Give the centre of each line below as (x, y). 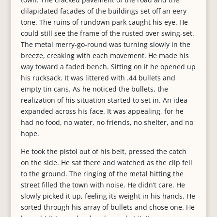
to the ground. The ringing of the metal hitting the (102, 174)
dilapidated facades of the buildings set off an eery (103, 11)
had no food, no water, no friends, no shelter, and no (107, 122)
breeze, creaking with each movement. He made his (106, 55)
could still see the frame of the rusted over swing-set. (107, 33)
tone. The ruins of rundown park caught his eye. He (104, 22)
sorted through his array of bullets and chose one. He (108, 207)
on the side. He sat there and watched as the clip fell (106, 163)
